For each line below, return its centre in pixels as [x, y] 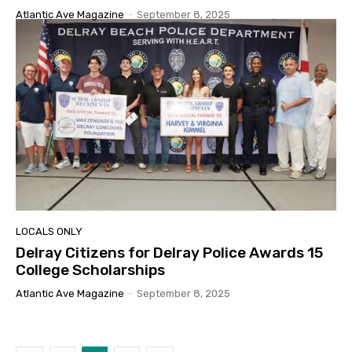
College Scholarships [90, 270]
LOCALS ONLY [49, 232]
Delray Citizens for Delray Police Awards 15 [169, 253]
